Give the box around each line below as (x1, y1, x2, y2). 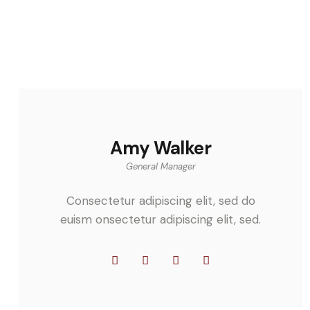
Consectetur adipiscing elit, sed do (66, 192, 255, 208)
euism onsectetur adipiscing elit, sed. (60, 211, 261, 227)
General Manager (125, 161, 196, 173)
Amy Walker (110, 136, 211, 161)
